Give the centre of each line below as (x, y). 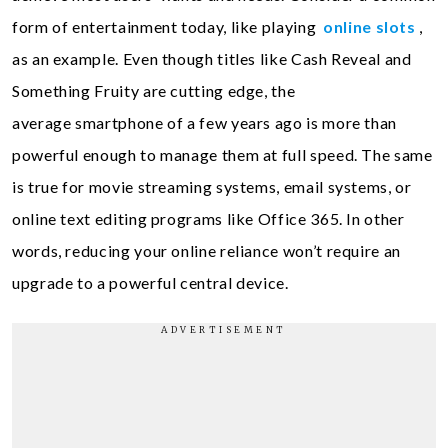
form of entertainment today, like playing (166, 26)
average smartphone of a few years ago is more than (205, 122)
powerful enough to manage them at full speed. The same (222, 154)
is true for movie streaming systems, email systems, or (212, 186)
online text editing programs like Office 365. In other (208, 218)
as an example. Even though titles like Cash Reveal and (212, 58)
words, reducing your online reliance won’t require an (206, 250)
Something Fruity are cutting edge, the (154, 90)
